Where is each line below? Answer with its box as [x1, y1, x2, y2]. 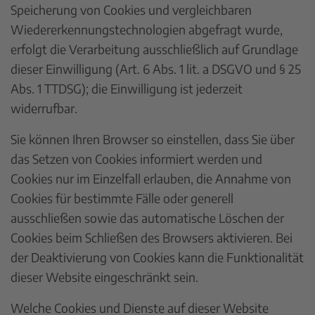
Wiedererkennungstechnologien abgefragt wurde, [11, 21, 283, 37]
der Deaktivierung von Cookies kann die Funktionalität [11, 249, 304, 265]
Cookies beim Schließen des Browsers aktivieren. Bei [11, 229, 292, 245]
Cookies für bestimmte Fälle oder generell [11, 190, 233, 206]
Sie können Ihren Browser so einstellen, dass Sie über [11, 131, 295, 147]
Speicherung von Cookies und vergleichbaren [11, 1, 252, 18]
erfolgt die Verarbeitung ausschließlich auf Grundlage [11, 41, 298, 57]
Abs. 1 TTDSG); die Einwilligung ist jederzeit [11, 80, 243, 96]
